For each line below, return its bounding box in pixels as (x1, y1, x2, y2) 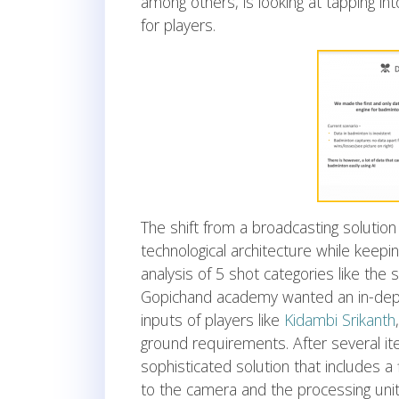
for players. (141, 14, 216, 37)
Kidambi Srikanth (284, 309, 395, 331)
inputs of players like (141, 309, 284, 331)
